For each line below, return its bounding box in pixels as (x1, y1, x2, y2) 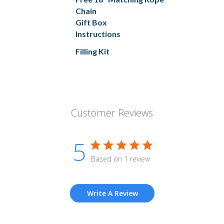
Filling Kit (75, 46, 109, 56)
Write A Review (86, 188, 138, 198)
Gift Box (75, 17, 107, 27)
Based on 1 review (90, 154, 150, 164)
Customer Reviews (71, 106, 153, 120)
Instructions (75, 29, 120, 39)
